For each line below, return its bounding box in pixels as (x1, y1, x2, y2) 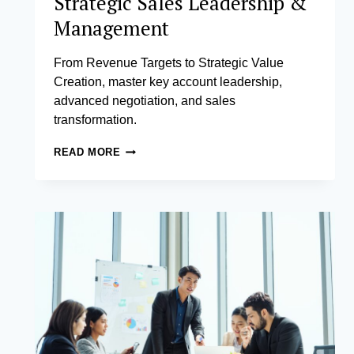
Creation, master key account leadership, (54, 75, 282, 89)
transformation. (54, 113, 137, 127)
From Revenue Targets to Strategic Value (54, 56, 284, 70)
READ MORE (54, 146, 121, 159)
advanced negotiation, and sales (54, 94, 235, 108)
